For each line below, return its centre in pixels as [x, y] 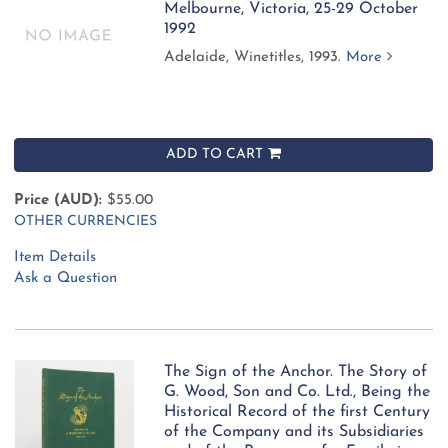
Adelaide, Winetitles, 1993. [255, 58]
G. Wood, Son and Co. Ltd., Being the [297, 391]
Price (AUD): [58, 200]
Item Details [55, 257]
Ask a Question [65, 278]
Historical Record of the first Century [297, 411]
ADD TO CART [214, 154]
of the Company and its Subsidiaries [294, 431]
